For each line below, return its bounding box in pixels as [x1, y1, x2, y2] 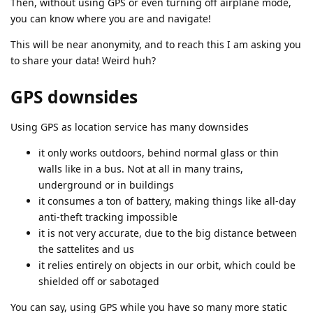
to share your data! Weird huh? [10, 54, 156, 68]
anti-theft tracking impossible [38, 210, 177, 224]
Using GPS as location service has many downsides [10, 119, 249, 133]
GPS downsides [10, 85, 138, 108]
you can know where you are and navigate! [10, 12, 211, 26]
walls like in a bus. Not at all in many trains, [38, 161, 243, 175]
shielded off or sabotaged [38, 274, 159, 288]
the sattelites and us [38, 242, 134, 256]
